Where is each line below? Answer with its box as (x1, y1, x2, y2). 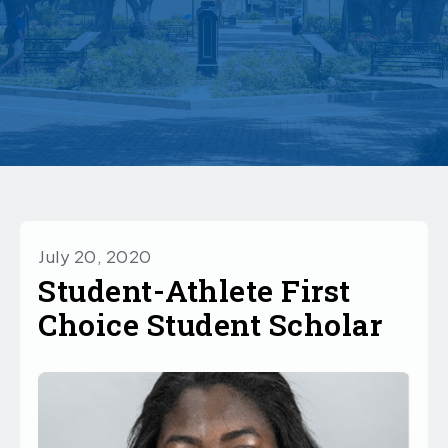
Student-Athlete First (38, 271, 351, 311)
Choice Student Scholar (38, 305, 382, 345)
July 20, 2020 (38, 245, 152, 268)
